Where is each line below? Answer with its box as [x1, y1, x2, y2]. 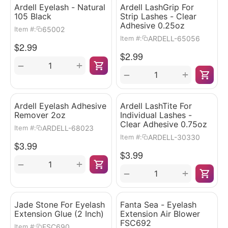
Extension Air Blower [120, 209, 200, 219]
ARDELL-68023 [42, 123, 94, 132]
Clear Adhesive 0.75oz [120, 119, 207, 129]
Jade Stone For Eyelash [14, 199, 105, 210]
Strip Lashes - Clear [120, 11, 196, 21]
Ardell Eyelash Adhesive [14, 101, 106, 111]
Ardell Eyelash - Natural [14, 2, 105, 12]
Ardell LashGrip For [120, 2, 194, 12]
